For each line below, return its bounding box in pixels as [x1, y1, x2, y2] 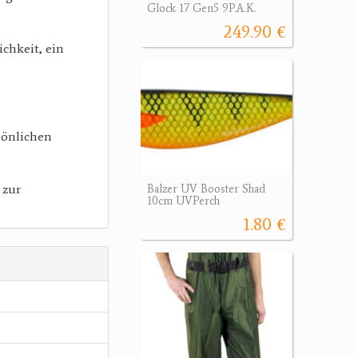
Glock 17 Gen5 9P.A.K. [147, 2, 257, 15]
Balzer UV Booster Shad [147, 181, 265, 196]
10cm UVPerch [147, 193, 220, 208]
